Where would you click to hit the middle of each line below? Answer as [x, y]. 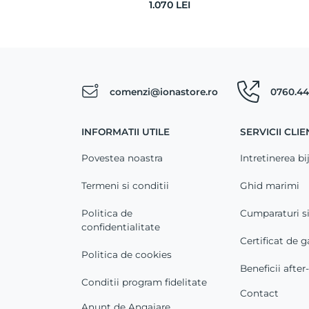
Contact [259, 293]
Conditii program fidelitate [144, 282]
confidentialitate [121, 227]
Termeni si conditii [125, 186]
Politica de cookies [127, 255]
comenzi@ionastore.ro [164, 92]
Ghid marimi [269, 186]
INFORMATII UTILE [126, 132]
